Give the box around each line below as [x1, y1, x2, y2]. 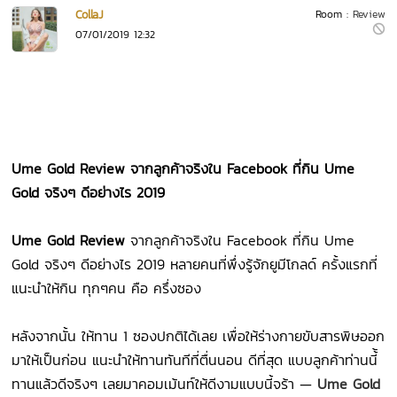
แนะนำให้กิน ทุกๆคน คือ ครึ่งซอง [12, 277, 207, 300]
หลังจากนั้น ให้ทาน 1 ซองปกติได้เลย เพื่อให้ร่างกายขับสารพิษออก [12, 325, 385, 347]
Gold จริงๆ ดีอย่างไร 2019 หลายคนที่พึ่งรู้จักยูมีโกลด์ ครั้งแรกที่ [12, 253, 378, 276]
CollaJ [75, 6, 105, 24]
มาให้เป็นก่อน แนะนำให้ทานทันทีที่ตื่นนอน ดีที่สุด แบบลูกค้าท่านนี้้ [12, 349, 378, 371]
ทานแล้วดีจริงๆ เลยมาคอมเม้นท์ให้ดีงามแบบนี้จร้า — [12, 373, 318, 395]
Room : [315, 6, 353, 23]
